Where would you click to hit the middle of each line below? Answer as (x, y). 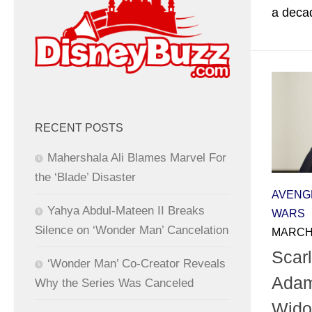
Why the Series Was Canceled (114, 283)
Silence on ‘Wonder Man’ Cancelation (132, 231)
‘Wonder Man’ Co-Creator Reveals (136, 264)
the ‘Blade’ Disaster (85, 178)
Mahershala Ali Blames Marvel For (137, 158)
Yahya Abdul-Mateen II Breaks (126, 211)
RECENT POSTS (79, 128)
